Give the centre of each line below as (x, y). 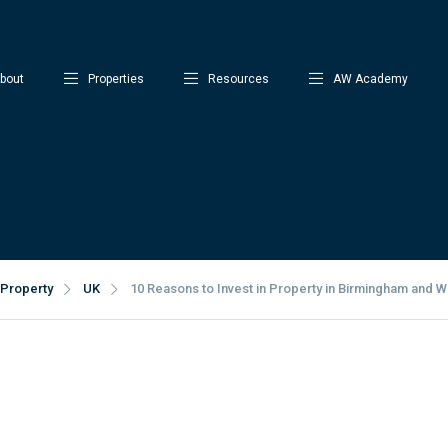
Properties (116, 79)
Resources (238, 79)
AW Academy (370, 79)
